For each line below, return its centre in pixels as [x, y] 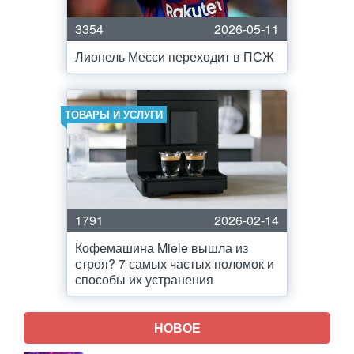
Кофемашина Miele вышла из [162, 248]
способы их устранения [144, 279]
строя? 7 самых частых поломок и [175, 264]
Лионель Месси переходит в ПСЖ [175, 56]
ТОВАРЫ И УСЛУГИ [114, 114]
